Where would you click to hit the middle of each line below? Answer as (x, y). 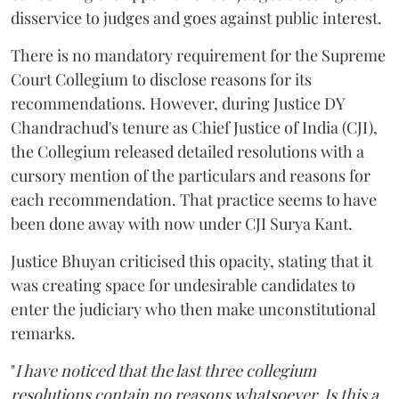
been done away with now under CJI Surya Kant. (182, 223)
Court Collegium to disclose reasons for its (161, 79)
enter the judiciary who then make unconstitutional (193, 309)
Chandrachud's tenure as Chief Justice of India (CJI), (194, 127)
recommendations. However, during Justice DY (178, 103)
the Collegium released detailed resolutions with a (187, 151)
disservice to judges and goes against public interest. (196, 17)
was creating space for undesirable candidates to (183, 285)
